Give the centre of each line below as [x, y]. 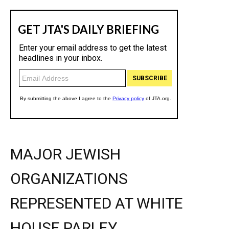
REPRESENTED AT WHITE [97, 203]
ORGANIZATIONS [69, 179]
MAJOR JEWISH [65, 154]
